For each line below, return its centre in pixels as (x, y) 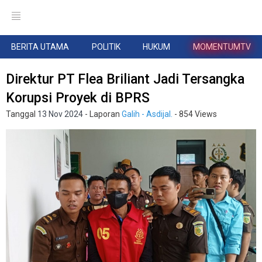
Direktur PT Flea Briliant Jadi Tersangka (125, 79)
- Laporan (102, 114)
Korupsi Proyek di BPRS (78, 98)
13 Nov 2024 (60, 114)
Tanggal (22, 114)
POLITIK (106, 47)
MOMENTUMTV (222, 47)
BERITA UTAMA (40, 47)
